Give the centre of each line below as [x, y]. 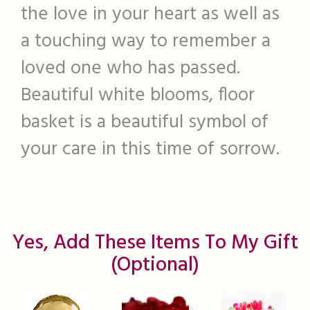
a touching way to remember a [146, 42]
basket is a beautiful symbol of [145, 122]
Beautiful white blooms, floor [138, 95]
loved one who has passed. [133, 69]
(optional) [155, 265]
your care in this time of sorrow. [150, 149]
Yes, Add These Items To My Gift [155, 243]
